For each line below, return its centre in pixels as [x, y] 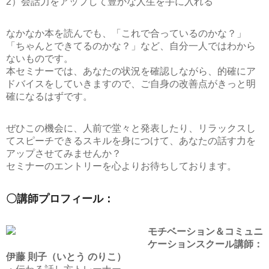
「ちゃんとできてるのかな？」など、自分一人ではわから [131, 46]
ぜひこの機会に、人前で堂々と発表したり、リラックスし [131, 128]
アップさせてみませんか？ [64, 153]
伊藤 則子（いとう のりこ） [66, 257]
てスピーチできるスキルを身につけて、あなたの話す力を [131, 141]
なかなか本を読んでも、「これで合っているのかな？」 [126, 33]
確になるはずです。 [49, 96]
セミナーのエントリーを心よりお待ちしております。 [121, 166]
